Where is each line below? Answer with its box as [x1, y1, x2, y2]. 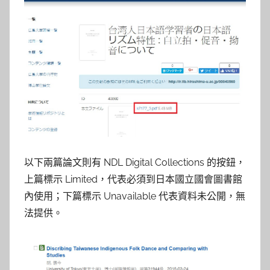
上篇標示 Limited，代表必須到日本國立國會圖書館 [24, 173, 242, 185]
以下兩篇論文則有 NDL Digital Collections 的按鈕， [24, 156, 245, 168]
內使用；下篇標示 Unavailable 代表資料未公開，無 [24, 190, 245, 202]
